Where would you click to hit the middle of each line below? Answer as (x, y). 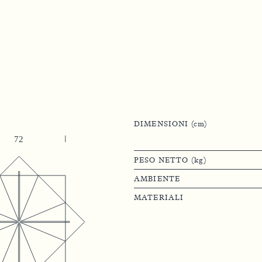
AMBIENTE (157, 178)
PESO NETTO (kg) (170, 160)
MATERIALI (159, 197)
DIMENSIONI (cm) (170, 123)
